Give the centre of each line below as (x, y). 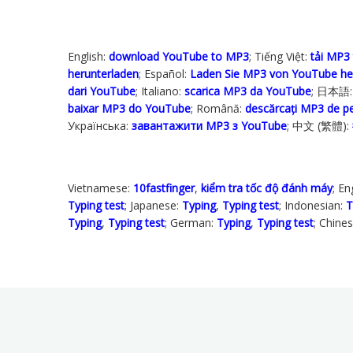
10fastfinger (164, 188)
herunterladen (103, 73)
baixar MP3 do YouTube (129, 108)
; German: (191, 222)
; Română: (218, 108)
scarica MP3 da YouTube (248, 91)
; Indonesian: (312, 205)
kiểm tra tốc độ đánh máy (267, 188)
